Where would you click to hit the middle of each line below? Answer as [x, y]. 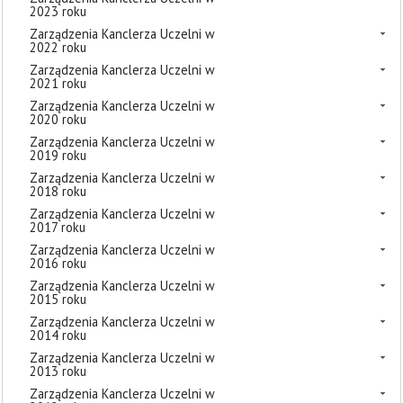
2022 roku [58, 47]
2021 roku [58, 83]
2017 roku [58, 227]
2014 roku [58, 335]
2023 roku [58, 11]
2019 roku [58, 155]
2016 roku [58, 263]
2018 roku [58, 191]
